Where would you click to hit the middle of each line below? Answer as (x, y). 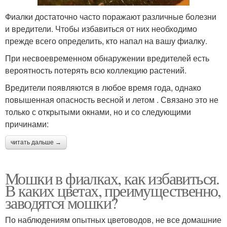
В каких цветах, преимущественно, (113, 190)
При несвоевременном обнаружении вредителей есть (107, 58)
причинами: (27, 124)
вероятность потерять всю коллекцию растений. (96, 70)
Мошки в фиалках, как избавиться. (112, 178)
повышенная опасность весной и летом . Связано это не (112, 99)
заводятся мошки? (61, 202)
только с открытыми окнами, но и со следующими (98, 111)
